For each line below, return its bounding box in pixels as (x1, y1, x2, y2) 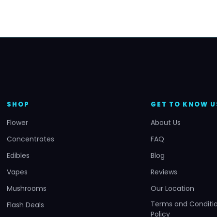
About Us (150, 118, 181, 128)
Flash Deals (7, 200, 44, 210)
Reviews (150, 167, 177, 177)
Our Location (150, 184, 194, 194)
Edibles (7, 151, 30, 161)
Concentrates (7, 134, 54, 144)
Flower (7, 118, 28, 128)
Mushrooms (7, 184, 46, 194)
